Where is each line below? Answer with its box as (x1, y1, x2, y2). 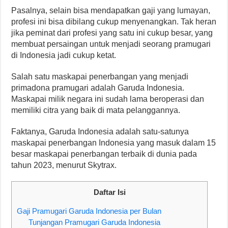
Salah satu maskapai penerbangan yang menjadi (11, 72, 189, 81)
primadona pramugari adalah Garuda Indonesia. (11, 83, 185, 92)
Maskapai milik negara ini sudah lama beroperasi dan (11, 95, 205, 103)
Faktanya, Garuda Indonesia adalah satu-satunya (11, 127, 189, 136)
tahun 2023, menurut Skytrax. (11, 161, 117, 169)
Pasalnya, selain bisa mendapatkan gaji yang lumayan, (11, 6, 211, 15)
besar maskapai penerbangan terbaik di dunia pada (11, 150, 197, 158)
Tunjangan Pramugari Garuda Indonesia (28, 218, 161, 227)
